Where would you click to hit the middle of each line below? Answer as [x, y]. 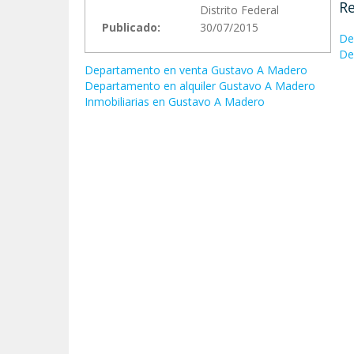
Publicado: [131, 27]
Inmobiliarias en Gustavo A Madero [175, 101]
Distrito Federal [239, 9]
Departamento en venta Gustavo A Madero [196, 70]
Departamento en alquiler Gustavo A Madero [200, 85]
